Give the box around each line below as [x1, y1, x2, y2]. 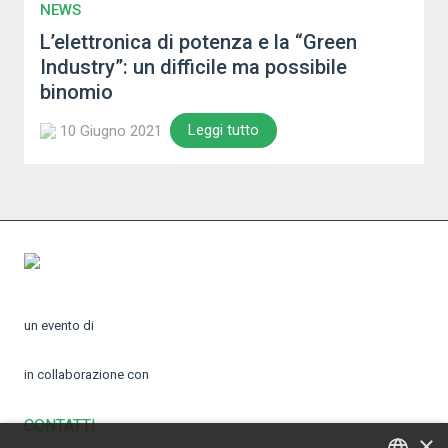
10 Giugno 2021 [60, 121, 162, 140]
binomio [40, 80, 113, 104]
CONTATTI [24, 416, 96, 435]
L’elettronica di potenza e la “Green [40, 30, 357, 54]
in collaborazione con [24, 367, 149, 382]
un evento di [24, 318, 94, 333]
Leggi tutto [188, 121, 259, 139]
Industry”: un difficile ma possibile [40, 55, 347, 79]
